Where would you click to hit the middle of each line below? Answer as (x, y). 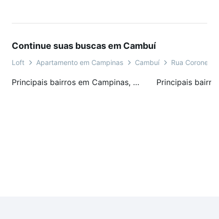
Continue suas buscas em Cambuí (84, 46)
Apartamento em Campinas (80, 63)
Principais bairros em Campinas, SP (136, 82)
